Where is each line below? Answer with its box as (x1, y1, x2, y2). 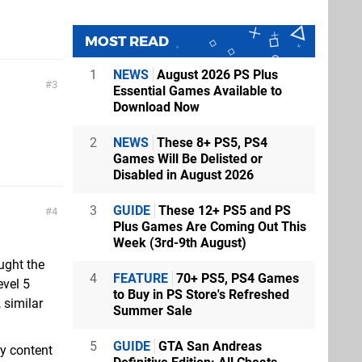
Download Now (113, 99, 200, 115)
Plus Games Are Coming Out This (113, 219, 306, 234)
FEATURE (113, 271, 168, 286)
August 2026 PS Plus (154, 67, 278, 82)
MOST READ (85, 33, 169, 49)
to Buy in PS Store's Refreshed (113, 287, 289, 302)
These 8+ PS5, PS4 (154, 135, 267, 150)
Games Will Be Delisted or (113, 151, 263, 166)
